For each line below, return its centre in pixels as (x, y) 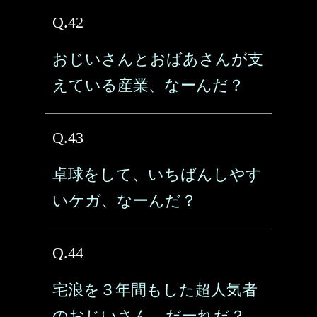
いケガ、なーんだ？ (125, 201)
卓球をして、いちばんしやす (157, 174)
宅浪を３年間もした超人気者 (155, 290)
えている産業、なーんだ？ (148, 85)
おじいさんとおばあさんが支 (158, 59)
